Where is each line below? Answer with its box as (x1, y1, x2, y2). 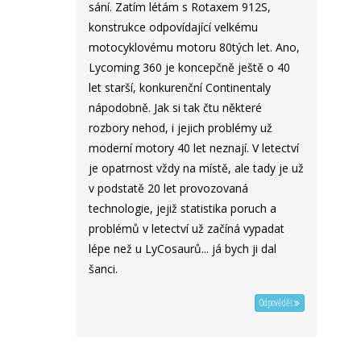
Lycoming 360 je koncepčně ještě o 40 (89, 60, 290, 76)
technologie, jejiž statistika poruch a (89, 201, 276, 217)
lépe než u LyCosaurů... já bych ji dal (89, 241, 276, 257)
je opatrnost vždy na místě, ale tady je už (89, 160, 304, 176)
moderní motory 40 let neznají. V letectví (89, 140, 299, 156)
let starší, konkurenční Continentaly (89, 80, 271, 96)
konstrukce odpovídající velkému (89, 19, 258, 35)
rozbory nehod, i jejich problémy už (89, 120, 272, 136)
